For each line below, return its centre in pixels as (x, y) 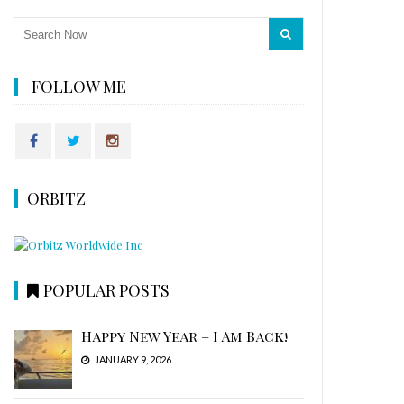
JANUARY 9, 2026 (133, 359)
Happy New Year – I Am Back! (185, 335)
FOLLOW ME (79, 87)
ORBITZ (57, 198)
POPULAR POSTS (107, 290)
